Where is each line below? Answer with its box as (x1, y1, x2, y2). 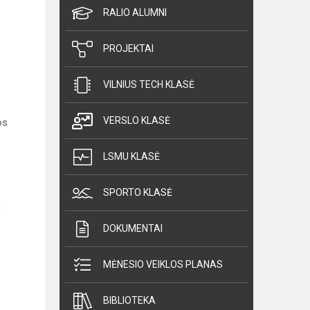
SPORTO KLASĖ (103, 187, 172, 199)
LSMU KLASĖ (103, 151, 160, 163)
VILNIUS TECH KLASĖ (103, 79, 194, 91)
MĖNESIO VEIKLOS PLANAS (103, 259, 223, 271)
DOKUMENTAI (103, 223, 163, 235)
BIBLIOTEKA (103, 295, 156, 307)
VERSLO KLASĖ (103, 115, 170, 127)
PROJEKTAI (103, 43, 154, 55)
